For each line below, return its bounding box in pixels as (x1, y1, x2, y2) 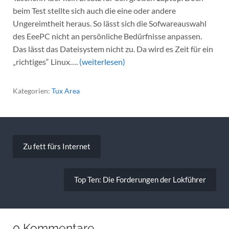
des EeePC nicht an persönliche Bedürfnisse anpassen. (12, 31, 202, 41)
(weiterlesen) (79, 56, 125, 66)
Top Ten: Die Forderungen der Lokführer (74, 174, 207, 184)
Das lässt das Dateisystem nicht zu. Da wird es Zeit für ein (12, 43, 213, 54)
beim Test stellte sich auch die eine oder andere (12, 5, 176, 15)
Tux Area (51, 86, 80, 96)
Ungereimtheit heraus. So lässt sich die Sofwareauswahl (12, 18, 207, 28)
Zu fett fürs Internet (22, 141, 90, 151)
